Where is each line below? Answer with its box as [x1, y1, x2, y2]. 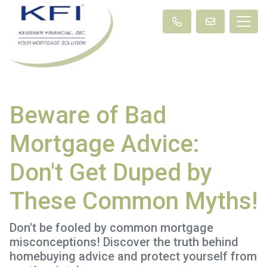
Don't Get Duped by [10, 158, 212, 187]
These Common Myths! [10, 187, 257, 215]
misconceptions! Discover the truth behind [10, 234, 238, 249]
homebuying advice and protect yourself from [10, 249, 257, 263]
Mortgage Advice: [10, 129, 200, 158]
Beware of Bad [10, 101, 166, 129]
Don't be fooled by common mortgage [10, 220, 213, 235]
